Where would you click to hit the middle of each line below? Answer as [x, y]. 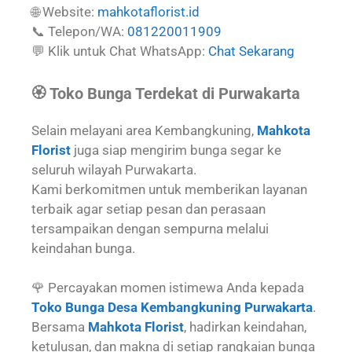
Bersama [58, 327]
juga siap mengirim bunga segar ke [176, 150]
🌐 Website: [63, 12]
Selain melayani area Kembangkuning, [143, 130]
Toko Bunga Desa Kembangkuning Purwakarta [172, 307]
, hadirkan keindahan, [245, 327]
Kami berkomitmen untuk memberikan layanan [169, 189]
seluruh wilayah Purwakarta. [114, 169]
